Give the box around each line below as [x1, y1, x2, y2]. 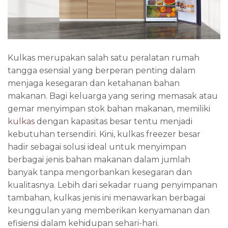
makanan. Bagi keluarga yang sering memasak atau [8, 91, 218, 101]
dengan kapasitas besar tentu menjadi [37, 116, 192, 126]
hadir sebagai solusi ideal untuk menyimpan [8, 141, 186, 152]
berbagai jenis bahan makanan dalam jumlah [8, 154, 190, 164]
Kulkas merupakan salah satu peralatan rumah [8, 52, 199, 63]
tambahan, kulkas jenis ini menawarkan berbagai [8, 192, 205, 203]
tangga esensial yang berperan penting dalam [8, 65, 195, 75]
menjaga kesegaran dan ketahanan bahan [8, 78, 180, 88]
